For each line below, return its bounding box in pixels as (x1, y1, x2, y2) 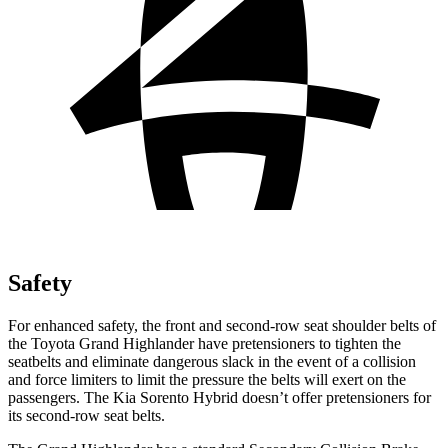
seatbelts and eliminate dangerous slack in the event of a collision (8, 352, 416, 370)
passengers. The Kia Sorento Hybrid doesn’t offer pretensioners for (8, 388, 431, 406)
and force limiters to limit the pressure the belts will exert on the (8, 370, 406, 388)
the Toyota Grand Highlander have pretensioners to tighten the (8, 334, 401, 352)
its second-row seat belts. (8, 406, 165, 424)
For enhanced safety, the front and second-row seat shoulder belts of (8, 316, 436, 334)
